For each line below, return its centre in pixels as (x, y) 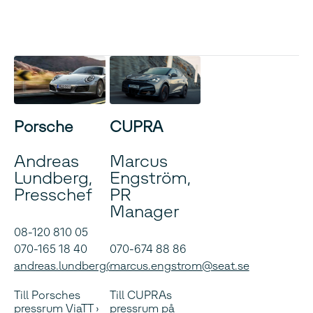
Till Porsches (47, 295)
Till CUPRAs (140, 295)
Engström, (150, 177)
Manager (144, 211)
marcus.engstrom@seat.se (179, 265)
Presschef (53, 194)
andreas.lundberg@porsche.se (94, 265)
